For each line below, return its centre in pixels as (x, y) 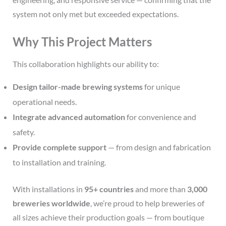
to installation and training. (59, 162)
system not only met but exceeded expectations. (95, 14)
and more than (160, 189)
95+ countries (109, 189)
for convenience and (160, 117)
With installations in (48, 189)
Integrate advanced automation (69, 117)
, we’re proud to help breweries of (147, 203)
